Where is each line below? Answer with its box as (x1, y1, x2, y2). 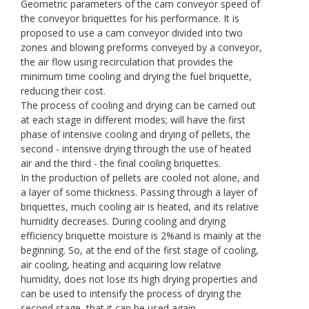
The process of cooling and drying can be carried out (21, 98, 256, 112)
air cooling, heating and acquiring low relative (21, 257, 221, 271)
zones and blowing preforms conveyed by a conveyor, (21, 40, 262, 54)
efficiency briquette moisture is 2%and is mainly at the (21, 228, 261, 242)
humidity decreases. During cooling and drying (21, 214, 226, 228)
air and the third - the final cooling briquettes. (21, 156, 221, 170)
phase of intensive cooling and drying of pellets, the (21, 127, 250, 141)
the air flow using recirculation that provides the (21, 54, 233, 68)
